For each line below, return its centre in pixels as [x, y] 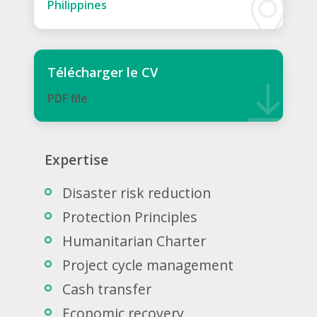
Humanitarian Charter [134, 241]
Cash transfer [107, 289]
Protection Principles [130, 217]
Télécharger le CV [102, 72]
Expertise [77, 159]
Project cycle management [148, 265]
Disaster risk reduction [137, 193]
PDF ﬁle [67, 98]
